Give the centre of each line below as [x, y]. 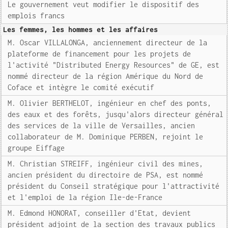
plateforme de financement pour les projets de [99, 54]
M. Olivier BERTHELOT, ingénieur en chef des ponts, [110, 103]
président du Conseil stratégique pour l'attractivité [114, 186]
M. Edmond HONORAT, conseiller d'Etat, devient [99, 213]
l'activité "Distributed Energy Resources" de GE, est [114, 65]
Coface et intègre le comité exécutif [81, 87]
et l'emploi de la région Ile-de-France [85, 197]
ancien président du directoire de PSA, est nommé [106, 175]
